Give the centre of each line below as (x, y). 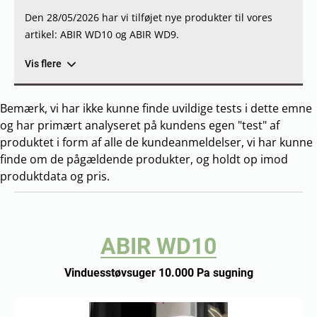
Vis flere (43, 64)
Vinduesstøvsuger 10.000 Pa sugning (158, 273)
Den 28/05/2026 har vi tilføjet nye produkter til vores (149, 17)
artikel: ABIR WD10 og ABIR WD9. (102, 34)
